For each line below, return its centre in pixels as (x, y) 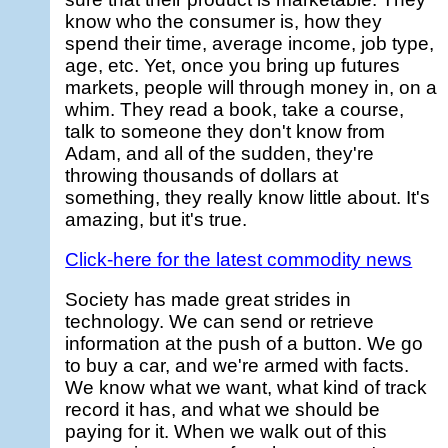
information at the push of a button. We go (244, 343)
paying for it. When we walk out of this (226, 431)
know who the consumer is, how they (224, 22)
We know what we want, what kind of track (246, 387)
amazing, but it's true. (156, 220)
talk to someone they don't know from (225, 132)
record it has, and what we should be (223, 409)
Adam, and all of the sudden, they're (220, 154)
